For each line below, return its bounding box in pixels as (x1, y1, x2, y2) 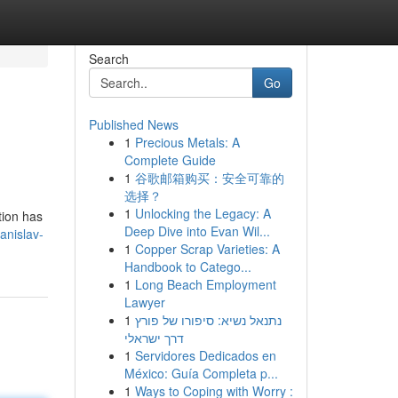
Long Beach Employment (134, 275, 276, 293)
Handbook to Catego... (123, 258, 251, 275)
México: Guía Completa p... (123, 364, 278, 382)
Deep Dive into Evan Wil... (123, 222, 270, 240)
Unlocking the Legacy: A (134, 204, 271, 222)
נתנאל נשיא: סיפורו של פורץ (134, 311, 282, 329)
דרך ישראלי (123, 329, 184, 346)
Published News (88, 115, 179, 133)
